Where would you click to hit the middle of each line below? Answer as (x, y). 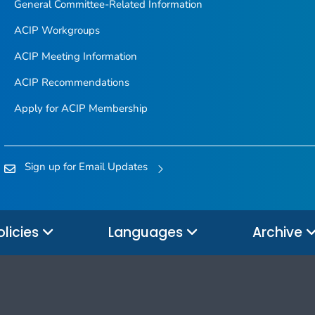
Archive (279, 232)
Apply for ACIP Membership (81, 109)
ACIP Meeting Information (75, 57)
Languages (147, 232)
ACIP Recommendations (71, 83)
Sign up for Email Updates (86, 166)
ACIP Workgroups (57, 31)
